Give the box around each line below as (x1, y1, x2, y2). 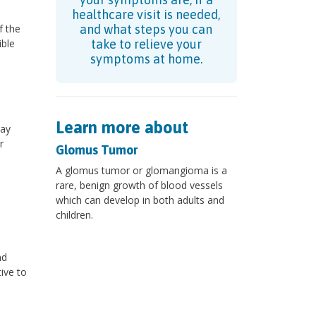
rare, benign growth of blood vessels (55, 178, 223, 193)
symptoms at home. (90, 51, 202, 67)
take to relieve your (90, 37, 202, 52)
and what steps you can (80, 22, 213, 37)
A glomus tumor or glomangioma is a (55, 164, 227, 178)
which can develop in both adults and (55, 193, 224, 207)
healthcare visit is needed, (72, 7, 221, 23)
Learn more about (55, 118, 188, 138)
